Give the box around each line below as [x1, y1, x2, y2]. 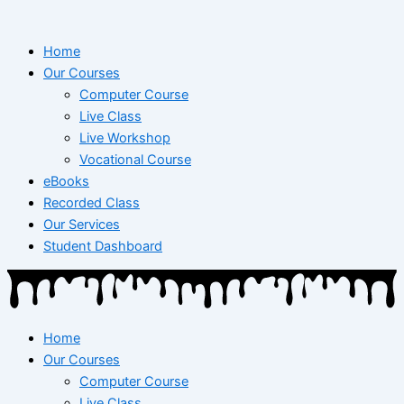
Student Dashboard [43, 237, 162, 254]
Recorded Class [43, 194, 140, 211]
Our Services [43, 216, 120, 233]
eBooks [43, 172, 89, 189]
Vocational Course [79, 151, 191, 168]
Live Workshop [79, 129, 170, 146]
